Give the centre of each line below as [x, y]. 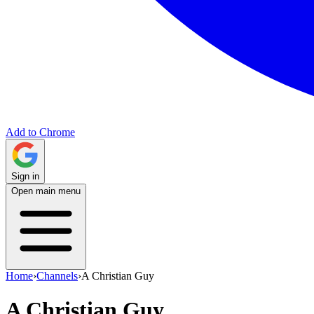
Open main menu [46, 191]
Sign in [25, 176]
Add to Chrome [40, 132]
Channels [57, 276]
